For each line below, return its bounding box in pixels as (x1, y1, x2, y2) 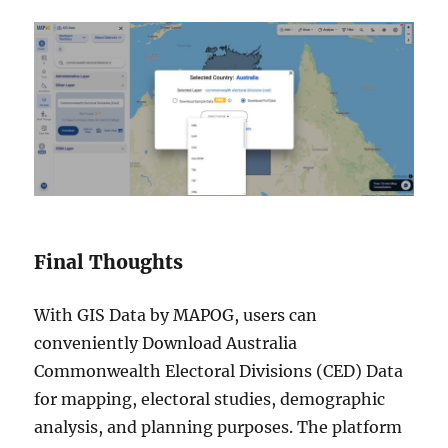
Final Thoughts (34, 249, 184, 274)
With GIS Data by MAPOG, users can (34, 304, 318, 325)
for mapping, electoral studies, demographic (34, 388, 386, 409)
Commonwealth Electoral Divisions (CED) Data (34, 360, 404, 381)
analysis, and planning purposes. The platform (34, 416, 403, 437)
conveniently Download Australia (34, 332, 298, 353)
